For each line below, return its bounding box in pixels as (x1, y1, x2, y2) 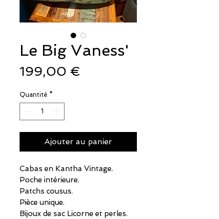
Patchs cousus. (20, 186, 73, 196)
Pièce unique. (20, 197, 65, 207)
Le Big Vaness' (20, 41, 129, 60)
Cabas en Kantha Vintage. (20, 164, 113, 173)
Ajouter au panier (44, 136, 112, 146)
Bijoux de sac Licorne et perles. (20, 209, 128, 218)
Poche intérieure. (20, 175, 79, 184)
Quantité (20, 91, 47, 99)
